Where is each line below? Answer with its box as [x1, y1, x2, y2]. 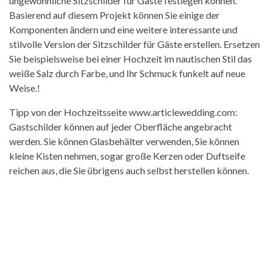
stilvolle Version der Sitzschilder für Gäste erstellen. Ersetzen [9, 38, 260, 50]
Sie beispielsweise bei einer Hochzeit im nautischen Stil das [9, 53, 252, 65]
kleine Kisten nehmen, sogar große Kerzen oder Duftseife [9, 150, 245, 162]
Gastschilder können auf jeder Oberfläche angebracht [9, 121, 232, 133]
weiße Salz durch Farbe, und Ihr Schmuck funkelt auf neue [9, 67, 245, 80]
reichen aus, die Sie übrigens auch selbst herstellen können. [9, 165, 249, 177]
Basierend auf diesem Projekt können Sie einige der [9, 9, 220, 21]
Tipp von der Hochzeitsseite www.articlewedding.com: [9, 106, 237, 118]
